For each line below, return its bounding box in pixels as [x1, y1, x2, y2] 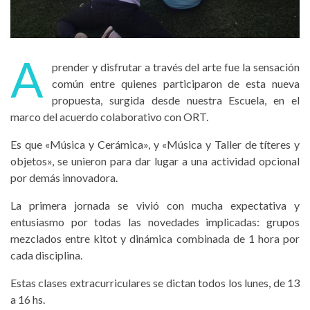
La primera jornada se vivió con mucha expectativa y [10, 199, 300, 212]
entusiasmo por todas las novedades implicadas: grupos [10, 215, 300, 229]
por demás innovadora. [10, 171, 118, 185]
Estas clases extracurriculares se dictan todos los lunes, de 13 [10, 276, 300, 290]
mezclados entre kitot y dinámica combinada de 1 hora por [10, 232, 300, 246]
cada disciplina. [10, 248, 82, 262]
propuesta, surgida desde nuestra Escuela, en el [52, 93, 300, 107]
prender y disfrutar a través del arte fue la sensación [52, 60, 300, 74]
